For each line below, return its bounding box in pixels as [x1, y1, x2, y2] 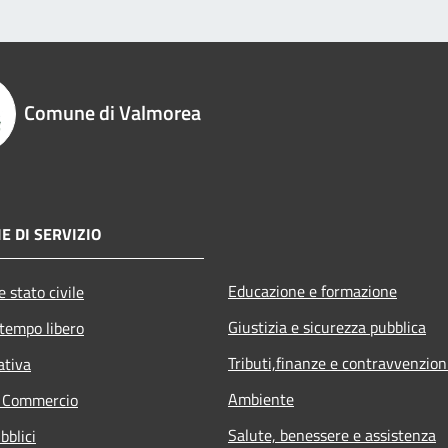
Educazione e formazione [228, 278, 397, 303]
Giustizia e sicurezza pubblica [228, 314, 426, 339]
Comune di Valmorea [24, 96, 201, 128]
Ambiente [228, 386, 294, 411]
